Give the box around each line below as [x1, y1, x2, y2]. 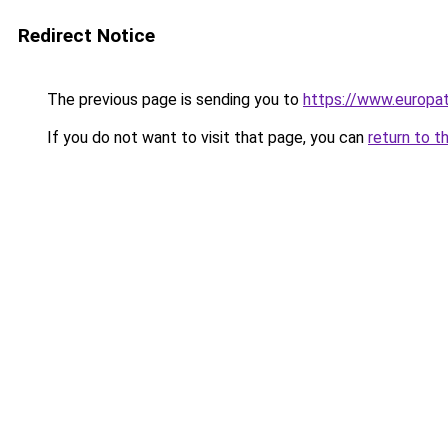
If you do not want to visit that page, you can [43, 128, 368, 147]
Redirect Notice [18, 24, 155, 47]
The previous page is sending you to [43, 90, 303, 109]
